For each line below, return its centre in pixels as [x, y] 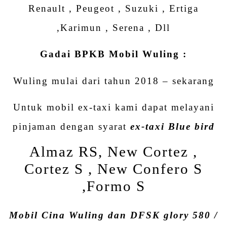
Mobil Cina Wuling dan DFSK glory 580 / [113, 215]
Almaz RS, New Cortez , [113, 152]
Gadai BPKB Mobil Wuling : [113, 54]
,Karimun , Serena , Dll [113, 28]
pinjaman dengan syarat [71, 126]
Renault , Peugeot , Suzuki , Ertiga [113, 9]
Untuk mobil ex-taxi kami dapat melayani [113, 107]
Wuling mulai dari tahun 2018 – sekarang [113, 81]
